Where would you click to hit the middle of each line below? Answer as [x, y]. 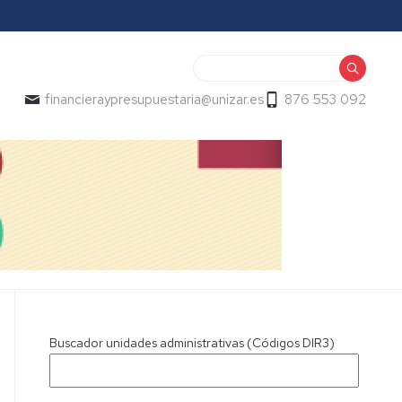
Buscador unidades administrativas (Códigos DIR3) [192, 343]
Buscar [216, 66]
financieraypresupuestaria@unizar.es [154, 100]
